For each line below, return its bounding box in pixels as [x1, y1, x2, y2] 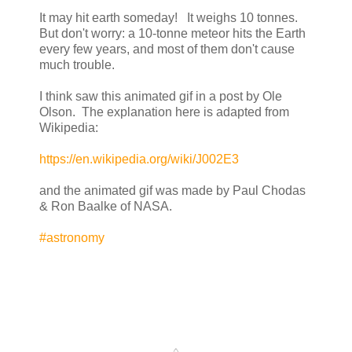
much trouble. [39, 57, 115, 71]
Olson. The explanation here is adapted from [39, 104, 289, 119]
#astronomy [39, 230, 104, 244]
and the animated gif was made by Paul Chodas [39, 183, 306, 197]
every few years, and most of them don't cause [39, 42, 295, 56]
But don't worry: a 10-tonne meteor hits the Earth [39, 26, 306, 40]
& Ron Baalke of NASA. [39, 199, 172, 213]
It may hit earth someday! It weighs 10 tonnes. [39, 10, 301, 24]
